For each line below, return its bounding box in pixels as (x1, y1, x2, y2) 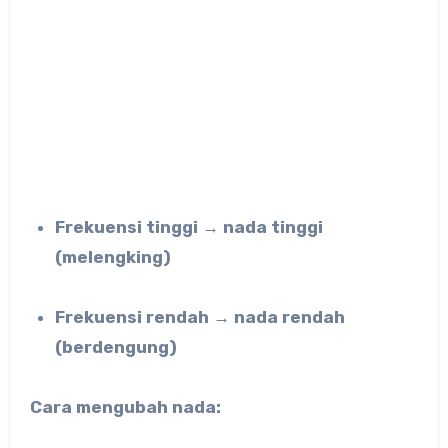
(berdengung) (55, 337, 178, 358)
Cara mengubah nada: (29, 397, 221, 418)
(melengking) (55, 247, 172, 268)
